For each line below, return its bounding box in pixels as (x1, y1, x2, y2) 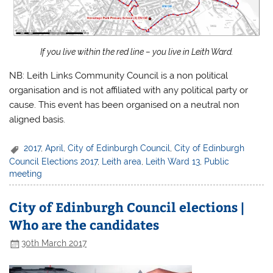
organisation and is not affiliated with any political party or (9, 85, 249, 96)
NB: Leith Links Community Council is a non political (9, 70, 229, 82)
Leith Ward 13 (146, 156, 200, 166)
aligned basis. (9, 114, 66, 126)
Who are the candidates (9, 216, 160, 234)
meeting (9, 168, 43, 179)
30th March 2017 (21, 238, 87, 249)
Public (204, 156, 230, 166)
